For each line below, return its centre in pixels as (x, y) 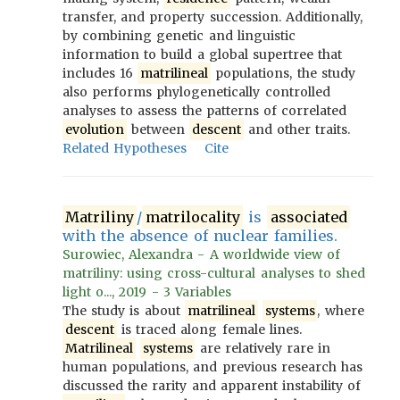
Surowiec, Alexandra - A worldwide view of (202, 254)
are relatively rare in (263, 348)
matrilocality (192, 217)
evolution (94, 129)
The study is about (124, 311)
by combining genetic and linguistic (179, 36)
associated (308, 217)
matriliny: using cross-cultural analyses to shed (214, 273)
